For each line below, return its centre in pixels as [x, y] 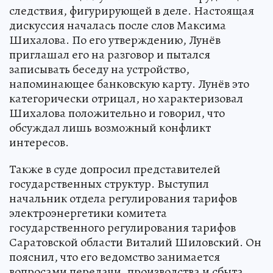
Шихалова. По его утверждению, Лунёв [115, 40]
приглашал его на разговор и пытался [110, 54]
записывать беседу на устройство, [99, 69]
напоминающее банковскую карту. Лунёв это [129, 83]
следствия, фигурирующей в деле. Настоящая [132, 10]
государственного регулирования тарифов [122, 227]
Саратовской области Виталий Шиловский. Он [135, 242]
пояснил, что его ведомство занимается [115, 257]
